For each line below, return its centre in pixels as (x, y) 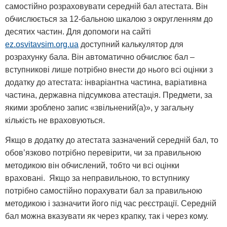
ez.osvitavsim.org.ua (42, 44)
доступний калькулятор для (131, 44)
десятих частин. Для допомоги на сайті (78, 31)
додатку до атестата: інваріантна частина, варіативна (106, 82)
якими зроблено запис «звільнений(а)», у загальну (99, 107)
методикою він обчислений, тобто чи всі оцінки (92, 166)
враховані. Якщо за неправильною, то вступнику (97, 178)
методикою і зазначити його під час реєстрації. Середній (111, 204)
